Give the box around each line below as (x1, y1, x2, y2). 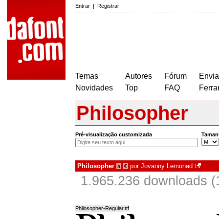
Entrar (75, 3, 90, 9)
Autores (125, 72, 152, 80)
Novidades (75, 84, 113, 92)
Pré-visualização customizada (75, 131, 152, 138)
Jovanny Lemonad (141, 162, 193, 170)
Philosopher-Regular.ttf (75, 205, 129, 212)
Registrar (97, 3, 119, 9)
